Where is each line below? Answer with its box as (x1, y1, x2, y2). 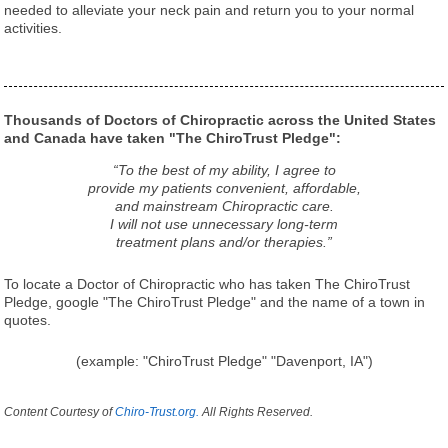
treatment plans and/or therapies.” (116, 233, 332, 250)
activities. (4, 19, 63, 36)
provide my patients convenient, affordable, (87, 179, 361, 196)
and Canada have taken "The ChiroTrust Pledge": (4, 129, 342, 146)
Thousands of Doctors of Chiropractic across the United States (4, 111, 437, 128)
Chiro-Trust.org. (115, 404, 200, 419)
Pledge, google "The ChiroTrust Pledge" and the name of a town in (4, 293, 426, 310)
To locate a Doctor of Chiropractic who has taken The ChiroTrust (4, 275, 411, 292)
